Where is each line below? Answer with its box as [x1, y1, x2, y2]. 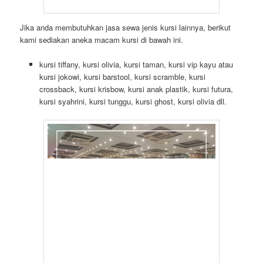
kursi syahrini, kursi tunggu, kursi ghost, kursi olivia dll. [39, 95, 227, 107]
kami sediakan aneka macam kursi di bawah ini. [20, 33, 184, 45]
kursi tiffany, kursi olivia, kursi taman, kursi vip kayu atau [39, 58, 233, 70]
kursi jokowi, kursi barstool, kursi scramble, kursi [39, 70, 205, 82]
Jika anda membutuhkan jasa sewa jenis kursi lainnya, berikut [20, 21, 231, 33]
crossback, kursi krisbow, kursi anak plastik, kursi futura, [39, 83, 233, 95]
